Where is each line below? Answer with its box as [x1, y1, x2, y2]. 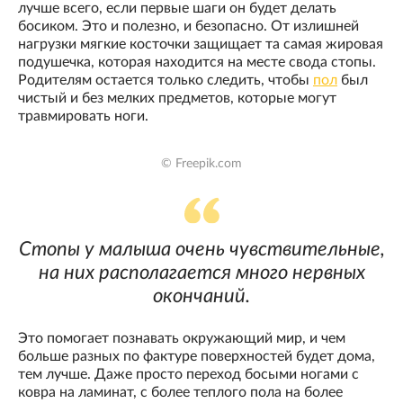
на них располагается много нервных [38, 263, 365, 283]
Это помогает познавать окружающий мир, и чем [18, 331, 345, 346]
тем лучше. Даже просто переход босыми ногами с [18, 367, 359, 382]
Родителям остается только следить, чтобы [18, 72, 313, 87]
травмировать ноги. [18, 108, 148, 123]
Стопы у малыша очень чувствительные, [18, 239, 385, 260]
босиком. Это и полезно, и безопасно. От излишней [18, 18, 359, 33]
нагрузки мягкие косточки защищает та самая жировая [18, 36, 383, 51]
